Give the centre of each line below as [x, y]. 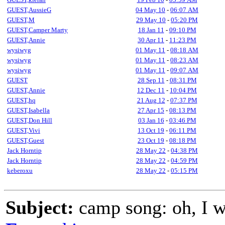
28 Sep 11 [151, 80]
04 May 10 [150, 10]
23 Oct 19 [151, 140]
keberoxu [20, 171]
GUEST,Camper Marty [37, 30]
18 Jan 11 [151, 30]
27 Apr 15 [151, 110]
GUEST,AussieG [29, 10]
